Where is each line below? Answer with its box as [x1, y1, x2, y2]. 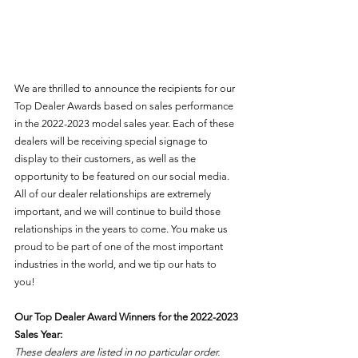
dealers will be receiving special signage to [14, 135, 210, 148]
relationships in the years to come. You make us [14, 223, 230, 236]
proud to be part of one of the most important [14, 241, 225, 253]
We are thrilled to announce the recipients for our [14, 82, 237, 95]
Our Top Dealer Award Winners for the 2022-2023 [14, 311, 241, 324]
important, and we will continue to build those [14, 205, 223, 218]
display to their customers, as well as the [14, 153, 198, 165]
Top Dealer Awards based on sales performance [14, 100, 236, 113]
